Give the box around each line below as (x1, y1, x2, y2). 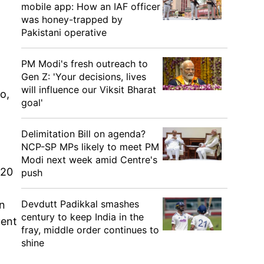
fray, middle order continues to (21, 224, 159, 236)
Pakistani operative (21, 27, 107, 38)
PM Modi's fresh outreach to (21, 58, 148, 70)
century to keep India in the (21, 211, 144, 223)
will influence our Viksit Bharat (21, 84, 156, 95)
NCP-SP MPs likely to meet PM (21, 141, 159, 153)
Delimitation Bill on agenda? (21, 128, 146, 140)
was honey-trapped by (21, 14, 123, 25)
